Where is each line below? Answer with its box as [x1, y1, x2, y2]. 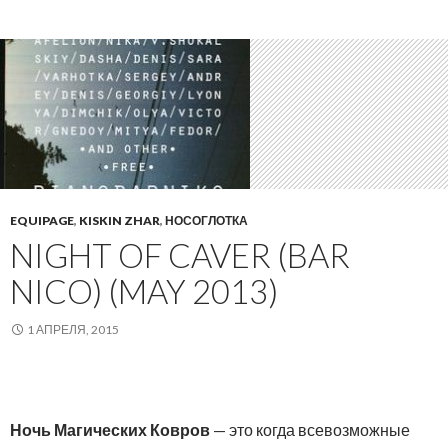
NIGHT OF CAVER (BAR [10, 235, 350, 276]
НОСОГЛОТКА [165, 213, 248, 229]
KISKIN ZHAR [79, 213, 160, 229]
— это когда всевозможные [210, 420, 410, 440]
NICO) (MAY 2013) [10, 271, 278, 312]
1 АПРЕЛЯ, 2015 [27, 322, 119, 338]
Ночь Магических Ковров [10, 420, 210, 440]
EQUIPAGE [10, 213, 74, 229]
